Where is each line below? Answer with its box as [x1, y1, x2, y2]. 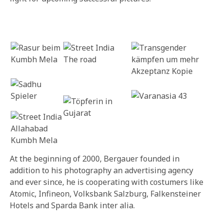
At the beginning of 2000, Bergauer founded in [10, 153, 180, 164]
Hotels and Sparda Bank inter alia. [10, 200, 135, 211]
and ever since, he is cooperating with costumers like [10, 177, 203, 188]
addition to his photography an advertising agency [10, 165, 193, 176]
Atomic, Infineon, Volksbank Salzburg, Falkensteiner [10, 188, 201, 200]
